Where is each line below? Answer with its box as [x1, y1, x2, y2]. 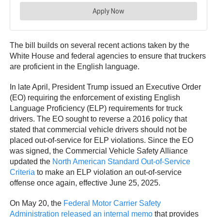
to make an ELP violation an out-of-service [35, 168, 182, 177]
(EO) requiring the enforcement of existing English [10, 93, 180, 102]
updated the [10, 157, 52, 166]
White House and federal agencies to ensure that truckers [10, 52, 206, 61]
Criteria [10, 168, 35, 177]
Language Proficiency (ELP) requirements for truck [10, 104, 183, 113]
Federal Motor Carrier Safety [63, 199, 161, 208]
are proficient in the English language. [10, 62, 139, 71]
